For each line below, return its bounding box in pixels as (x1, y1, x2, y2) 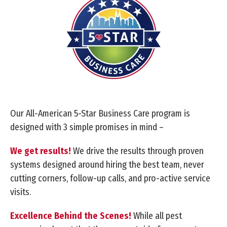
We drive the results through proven (71, 145, 204, 157)
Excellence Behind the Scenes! (10, 210, 131, 221)
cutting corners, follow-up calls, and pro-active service (10, 172, 210, 184)
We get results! (10, 145, 71, 157)
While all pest (131, 210, 182, 221)
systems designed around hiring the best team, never (10, 159, 204, 170)
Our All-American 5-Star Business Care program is (10, 107, 190, 119)
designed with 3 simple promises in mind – (10, 121, 164, 133)
